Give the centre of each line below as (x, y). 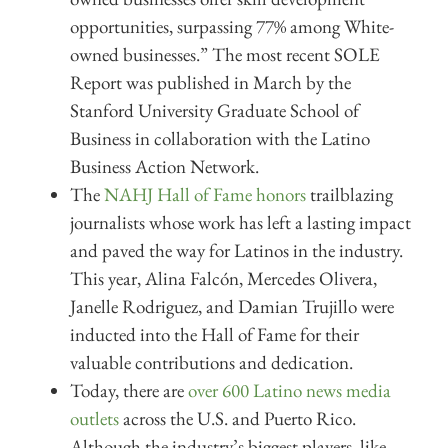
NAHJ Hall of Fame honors (205, 194)
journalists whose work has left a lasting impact (240, 222)
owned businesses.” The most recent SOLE (225, 54)
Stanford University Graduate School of (214, 110)
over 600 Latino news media (289, 390)
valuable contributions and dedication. (211, 362)
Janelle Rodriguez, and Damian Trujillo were (232, 306)
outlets (94, 418)
